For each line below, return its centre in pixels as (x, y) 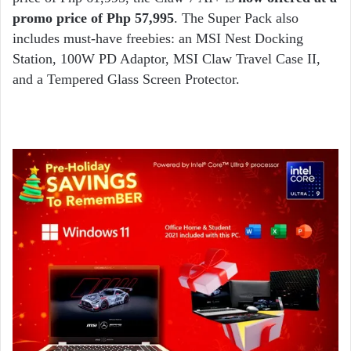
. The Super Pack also (236, 18)
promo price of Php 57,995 (93, 18)
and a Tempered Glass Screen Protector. (128, 80)
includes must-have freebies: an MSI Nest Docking (158, 39)
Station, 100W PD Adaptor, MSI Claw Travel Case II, (166, 59)
